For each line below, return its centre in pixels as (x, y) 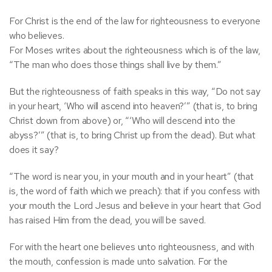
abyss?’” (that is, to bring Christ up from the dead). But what (132, 135)
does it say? (34, 150)
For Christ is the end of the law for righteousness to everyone (135, 21)
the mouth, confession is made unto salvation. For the (118, 261)
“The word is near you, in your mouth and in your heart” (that (131, 176)
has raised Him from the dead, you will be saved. (107, 220)
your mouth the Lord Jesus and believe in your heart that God (135, 206)
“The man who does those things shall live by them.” (115, 65)
